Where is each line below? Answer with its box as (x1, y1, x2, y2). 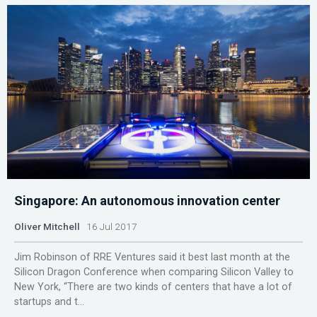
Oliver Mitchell (14, 221, 80, 232)
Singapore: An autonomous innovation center (14, 193, 280, 208)
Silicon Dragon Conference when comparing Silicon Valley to (14, 266, 294, 278)
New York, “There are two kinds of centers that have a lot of (14, 281, 292, 293)
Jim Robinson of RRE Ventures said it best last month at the (14, 251, 290, 263)
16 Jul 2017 (80, 221, 137, 232)
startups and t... (14, 296, 84, 308)
